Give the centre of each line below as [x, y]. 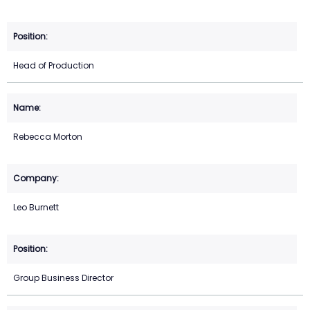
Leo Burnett [36, 208]
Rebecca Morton [48, 137]
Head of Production [54, 66]
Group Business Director [63, 278]
